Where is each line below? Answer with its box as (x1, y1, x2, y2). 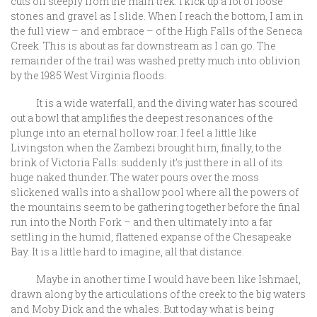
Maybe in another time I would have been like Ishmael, (11, 272, 301, 286)
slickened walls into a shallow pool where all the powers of (11, 185, 299, 199)
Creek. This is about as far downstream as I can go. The (11, 39, 276, 52)
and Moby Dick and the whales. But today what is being (11, 302, 274, 316)
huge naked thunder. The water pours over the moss (11, 171, 259, 184)
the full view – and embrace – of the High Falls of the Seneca (11, 24, 302, 38)
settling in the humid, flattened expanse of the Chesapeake (11, 230, 292, 243)
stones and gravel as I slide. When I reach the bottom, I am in (11, 9, 304, 23)
